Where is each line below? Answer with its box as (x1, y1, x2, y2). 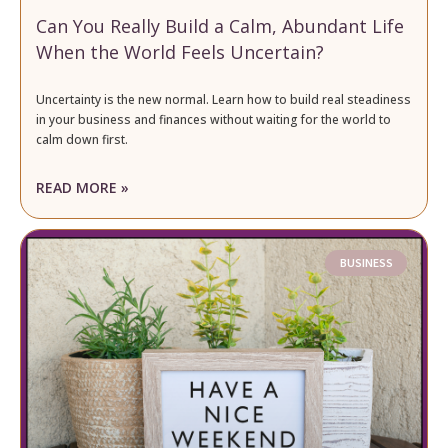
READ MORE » (36, 177, 129, 197)
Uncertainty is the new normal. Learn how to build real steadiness (36, 90, 411, 108)
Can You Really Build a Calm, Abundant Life (36, 13, 404, 38)
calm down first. (36, 130, 128, 148)
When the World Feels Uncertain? (36, 39, 324, 64)
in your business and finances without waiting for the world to (36, 110, 391, 128)
